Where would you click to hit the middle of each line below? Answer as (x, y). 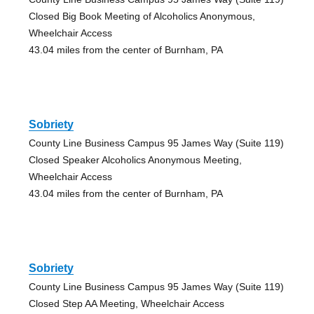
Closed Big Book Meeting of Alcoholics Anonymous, (142, 16)
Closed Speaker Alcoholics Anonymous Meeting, (135, 160)
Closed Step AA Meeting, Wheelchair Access (126, 304)
